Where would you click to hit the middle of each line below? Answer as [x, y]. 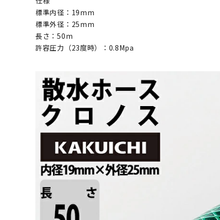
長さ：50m [54, 36]
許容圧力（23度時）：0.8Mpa [85, 48]
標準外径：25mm [65, 24]
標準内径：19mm [65, 12]
